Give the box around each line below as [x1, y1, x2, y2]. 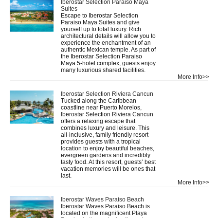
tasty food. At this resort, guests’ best [61, 158, 156, 165]
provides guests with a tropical [61, 138, 141, 145]
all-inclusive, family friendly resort [61, 131, 148, 138]
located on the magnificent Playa [61, 209, 147, 217]
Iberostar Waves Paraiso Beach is [61, 202, 150, 210]
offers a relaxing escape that [61, 117, 135, 125]
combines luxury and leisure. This [61, 124, 149, 131]
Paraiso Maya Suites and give [61, 18, 140, 26]
